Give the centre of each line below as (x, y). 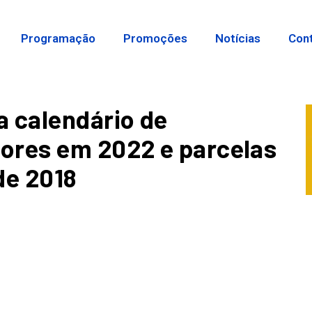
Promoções (156, 38)
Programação (58, 38)
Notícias (238, 38)
